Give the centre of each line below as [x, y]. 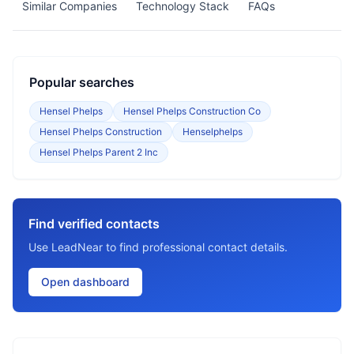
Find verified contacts [94, 224]
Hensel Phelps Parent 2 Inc [99, 152]
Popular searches [82, 82]
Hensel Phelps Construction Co [192, 111]
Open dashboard [85, 282]
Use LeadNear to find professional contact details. [158, 247]
